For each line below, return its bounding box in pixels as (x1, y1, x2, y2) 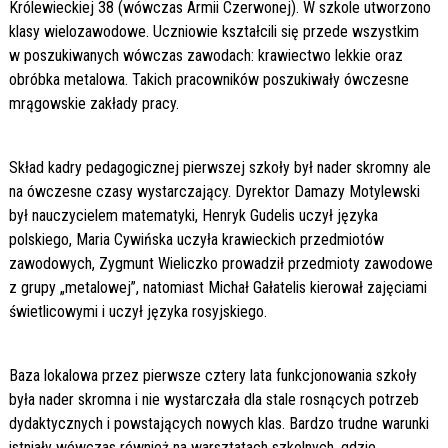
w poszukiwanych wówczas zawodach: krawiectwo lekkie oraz (8, 45, 403, 65)
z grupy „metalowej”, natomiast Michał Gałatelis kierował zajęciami (8, 277, 427, 297)
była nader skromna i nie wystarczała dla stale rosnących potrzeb (8, 389, 419, 409)
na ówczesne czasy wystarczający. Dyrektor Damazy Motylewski (8, 181, 420, 201)
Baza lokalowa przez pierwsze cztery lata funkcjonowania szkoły (8, 365, 417, 385)
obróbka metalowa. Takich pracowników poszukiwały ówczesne (8, 69, 409, 89)
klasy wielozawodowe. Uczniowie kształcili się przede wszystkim (8, 21, 419, 41)
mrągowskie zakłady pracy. (8, 93, 179, 113)
